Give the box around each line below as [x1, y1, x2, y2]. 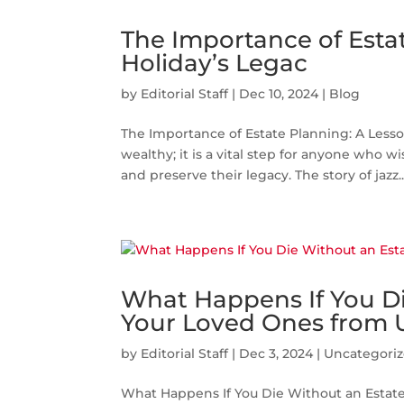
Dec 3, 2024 [239, 345, 314, 362]
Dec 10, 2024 [239, 86, 319, 102]
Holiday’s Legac [121, 49, 308, 78]
